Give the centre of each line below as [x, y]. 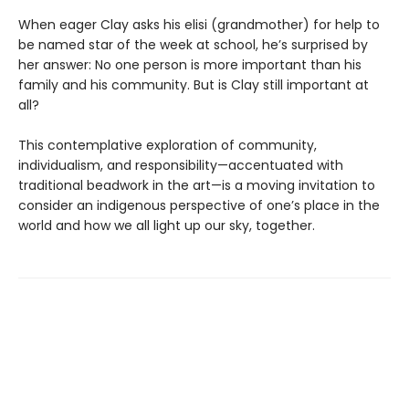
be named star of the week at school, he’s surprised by [193, 45]
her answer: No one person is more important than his [190, 65]
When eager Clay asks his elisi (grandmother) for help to [199, 25]
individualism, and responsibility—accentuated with [181, 165]
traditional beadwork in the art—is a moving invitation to [197, 185]
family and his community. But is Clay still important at [194, 85]
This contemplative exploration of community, [168, 145]
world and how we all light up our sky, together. [167, 225]
